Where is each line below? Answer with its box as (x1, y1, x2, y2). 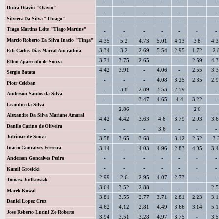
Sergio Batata (6, 69, 35, 75)
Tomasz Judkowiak (6, 177, 48, 182)
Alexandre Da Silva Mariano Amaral (6, 112, 84, 118)
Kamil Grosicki (6, 166, 40, 172)
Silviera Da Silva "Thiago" (6, 16, 65, 21)
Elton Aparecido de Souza (6, 59, 62, 64)
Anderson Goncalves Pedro (6, 155, 64, 161)
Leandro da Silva (6, 102, 44, 107)
